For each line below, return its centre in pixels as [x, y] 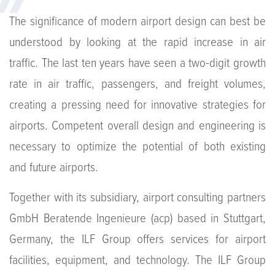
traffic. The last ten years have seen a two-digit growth [137, 63]
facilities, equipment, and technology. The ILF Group [137, 260]
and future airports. [54, 168]
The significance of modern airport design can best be [137, 21]
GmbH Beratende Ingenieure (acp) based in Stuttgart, [137, 219]
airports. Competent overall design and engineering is [137, 126]
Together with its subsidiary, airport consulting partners [137, 198]
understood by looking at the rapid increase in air [137, 42]
